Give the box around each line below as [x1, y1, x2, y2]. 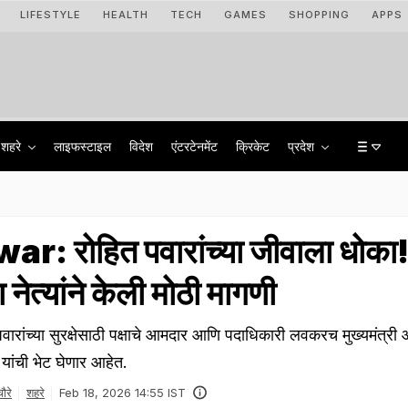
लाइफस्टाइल [54, 138, 111, 154]
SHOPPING [289, 8, 350, 21]
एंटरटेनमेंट [171, 138, 218, 154]
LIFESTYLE [20, 8, 81, 21]
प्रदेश [288, 138, 318, 154]
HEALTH [103, 8, 148, 21]
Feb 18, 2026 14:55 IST [59, 385, 186, 400]
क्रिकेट [236, 138, 270, 154]
